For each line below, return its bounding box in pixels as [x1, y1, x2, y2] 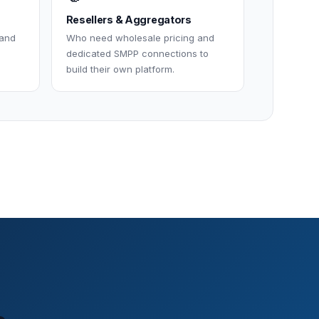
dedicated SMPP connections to [66, 47, 209, 59]
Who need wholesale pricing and [66, 31, 214, 43]
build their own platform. [66, 63, 174, 75]
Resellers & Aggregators [66, 13, 192, 26]
